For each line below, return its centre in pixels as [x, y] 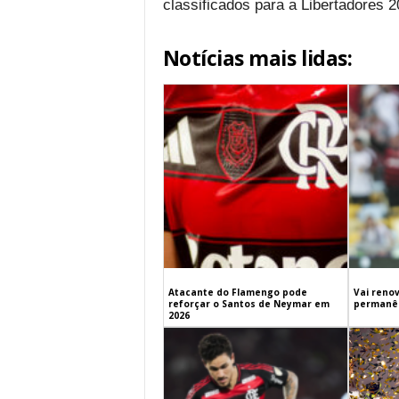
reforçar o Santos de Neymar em [248, 304]
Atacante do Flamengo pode [237, 293]
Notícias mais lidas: [257, 58]
